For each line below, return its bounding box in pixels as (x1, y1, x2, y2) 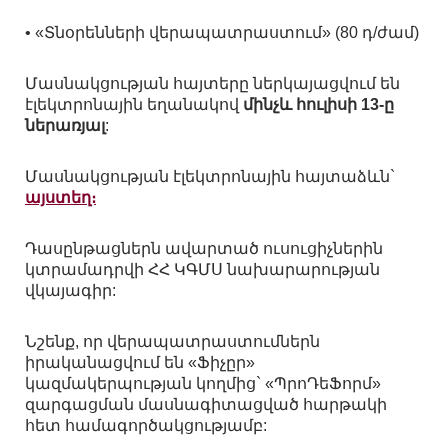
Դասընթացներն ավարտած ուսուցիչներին (25, 240, 383, 258)
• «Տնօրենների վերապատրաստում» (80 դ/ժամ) (25, 24, 419, 42)
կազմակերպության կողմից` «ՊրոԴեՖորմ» (25, 375, 381, 393)
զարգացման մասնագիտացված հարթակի (25, 396, 387, 414)
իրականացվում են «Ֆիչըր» (25, 354, 255, 372)
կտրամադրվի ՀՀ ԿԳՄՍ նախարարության (25, 261, 380, 279)
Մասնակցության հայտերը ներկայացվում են (25, 75, 400, 93)
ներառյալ (25, 117, 105, 135)
